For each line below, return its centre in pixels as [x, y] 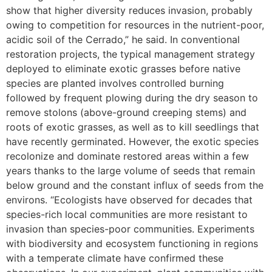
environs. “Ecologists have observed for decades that [129, 199]
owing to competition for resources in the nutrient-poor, [135, 25]
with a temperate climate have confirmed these [115, 258]
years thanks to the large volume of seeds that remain [131, 170]
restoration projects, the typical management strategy [131, 54]
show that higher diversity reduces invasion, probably [129, 10]
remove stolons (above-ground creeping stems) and [126, 112]
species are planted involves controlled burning [115, 83]
